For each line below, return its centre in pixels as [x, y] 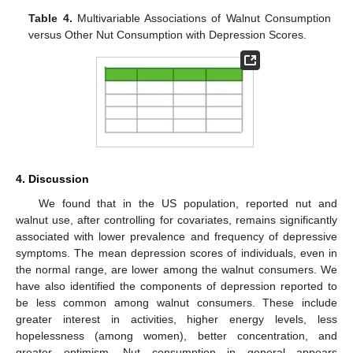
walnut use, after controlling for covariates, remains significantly [176, 220]
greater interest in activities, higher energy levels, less [176, 320]
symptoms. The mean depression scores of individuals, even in [176, 253]
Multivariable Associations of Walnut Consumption [201, 18]
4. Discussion [52, 179]
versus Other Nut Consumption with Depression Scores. [168, 34]
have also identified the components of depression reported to [176, 286]
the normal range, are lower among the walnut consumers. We [176, 270]
